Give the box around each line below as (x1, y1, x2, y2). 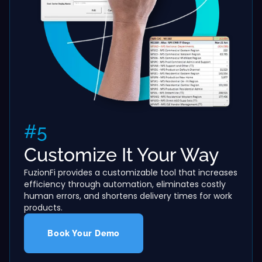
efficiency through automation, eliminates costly (24, 178, 226, 190)
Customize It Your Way (24, 143, 219, 166)
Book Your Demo (47, 228, 120, 238)
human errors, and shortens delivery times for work (24, 189, 232, 202)
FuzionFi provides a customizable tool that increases (24, 166, 237, 178)
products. (24, 201, 63, 213)
